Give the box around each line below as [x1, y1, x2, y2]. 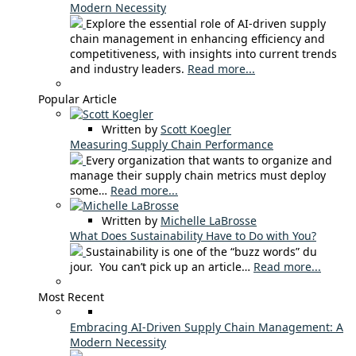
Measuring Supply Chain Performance [70, 136, 273, 152]
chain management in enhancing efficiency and [70, 30, 325, 46]
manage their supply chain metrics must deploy [70, 167, 326, 183]
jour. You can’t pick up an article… [70, 258, 253, 274]
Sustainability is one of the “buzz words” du [86, 243, 317, 259]
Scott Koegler [161, 121, 231, 137]
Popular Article [38, 91, 117, 106]
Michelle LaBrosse [161, 212, 257, 228]
